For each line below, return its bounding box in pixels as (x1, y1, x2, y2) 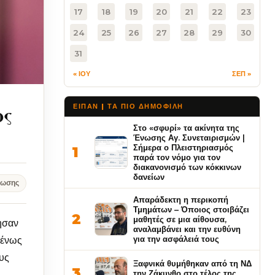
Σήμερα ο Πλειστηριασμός (133, 142, 233, 152)
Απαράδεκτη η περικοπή (133, 195, 228, 204)
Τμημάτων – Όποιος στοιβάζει (133, 204, 249, 214)
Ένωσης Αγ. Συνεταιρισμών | (133, 133, 245, 142)
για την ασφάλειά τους (133, 234, 219, 244)
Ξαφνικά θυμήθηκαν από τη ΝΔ (133, 258, 252, 268)
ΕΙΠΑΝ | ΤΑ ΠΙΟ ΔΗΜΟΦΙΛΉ (73, 102, 184, 110)
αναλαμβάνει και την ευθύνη (133, 224, 241, 234)
